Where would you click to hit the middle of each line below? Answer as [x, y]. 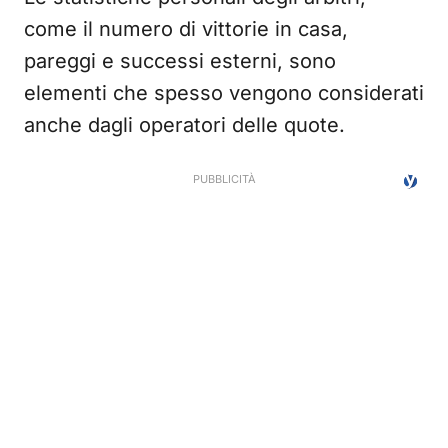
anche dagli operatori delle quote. [184, 125]
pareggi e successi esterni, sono [180, 61]
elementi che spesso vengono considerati [224, 93]
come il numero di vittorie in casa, [186, 29]
